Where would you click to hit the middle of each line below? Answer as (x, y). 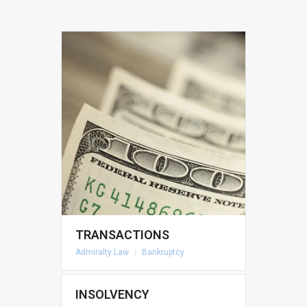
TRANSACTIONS (122, 235)
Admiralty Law (102, 252)
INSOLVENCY (112, 295)
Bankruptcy (163, 252)
